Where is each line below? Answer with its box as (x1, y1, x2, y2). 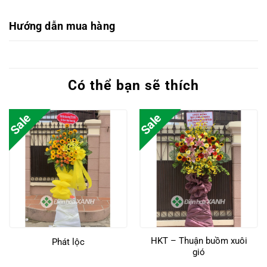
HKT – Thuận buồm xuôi (150, 235, 247, 247)
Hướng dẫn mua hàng (9, 19, 116, 32)
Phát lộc (52, 236, 85, 247)
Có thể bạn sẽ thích (67, 77, 200, 94)
